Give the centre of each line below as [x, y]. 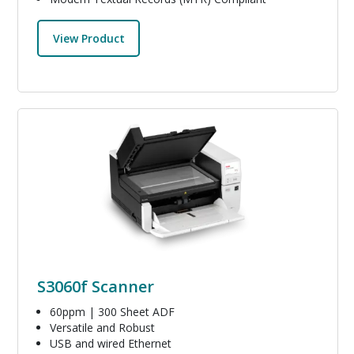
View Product [88, 38]
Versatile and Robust [102, 327]
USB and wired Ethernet [111, 343]
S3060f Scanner [96, 286]
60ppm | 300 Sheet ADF [112, 311]
